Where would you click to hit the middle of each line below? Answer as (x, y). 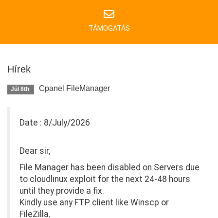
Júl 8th (21, 89)
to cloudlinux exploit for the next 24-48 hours (105, 179)
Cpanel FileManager (75, 88)
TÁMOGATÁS (109, 28)
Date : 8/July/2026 (55, 123)
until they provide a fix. (62, 191)
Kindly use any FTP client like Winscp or (94, 202)
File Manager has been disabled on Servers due (109, 167)
